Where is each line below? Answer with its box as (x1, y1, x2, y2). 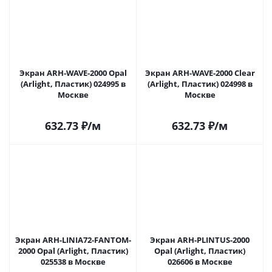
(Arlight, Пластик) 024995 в (20, 78, 126, 89)
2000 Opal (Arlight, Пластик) (18, 245, 128, 256)
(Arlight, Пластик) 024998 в (147, 78, 253, 89)
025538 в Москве (74, 256, 106, 267)
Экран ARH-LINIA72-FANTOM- (15, 234, 131, 245)
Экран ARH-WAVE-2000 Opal (19, 67, 127, 78)
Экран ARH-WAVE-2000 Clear (144, 67, 255, 78)
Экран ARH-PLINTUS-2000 (150, 234, 250, 245)
